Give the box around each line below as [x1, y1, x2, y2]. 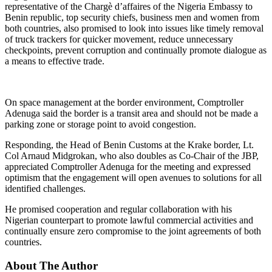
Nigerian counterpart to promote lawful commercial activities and [5, 215, 253, 226]
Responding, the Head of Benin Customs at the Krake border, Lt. [5, 140, 254, 151]
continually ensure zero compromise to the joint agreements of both [5, 226, 261, 237]
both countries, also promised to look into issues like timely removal [5, 23, 263, 34]
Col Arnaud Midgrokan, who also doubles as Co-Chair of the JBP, [5, 151, 259, 161]
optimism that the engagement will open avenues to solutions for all [5, 172, 262, 183]
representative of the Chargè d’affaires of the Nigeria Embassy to [5, 1, 253, 12]
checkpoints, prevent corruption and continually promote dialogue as [5, 45, 267, 56]
